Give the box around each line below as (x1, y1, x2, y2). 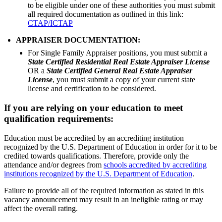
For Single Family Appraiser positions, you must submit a (28, 49, 207, 57)
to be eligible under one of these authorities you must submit (28, 1, 215, 10)
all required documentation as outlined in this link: (28, 10, 183, 19)
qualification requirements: (4, 113, 113, 124)
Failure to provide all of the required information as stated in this (4, 186, 204, 195)
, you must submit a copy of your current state (53, 75, 195, 84)
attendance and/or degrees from (4, 160, 104, 169)
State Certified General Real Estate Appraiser (47, 66, 192, 75)
